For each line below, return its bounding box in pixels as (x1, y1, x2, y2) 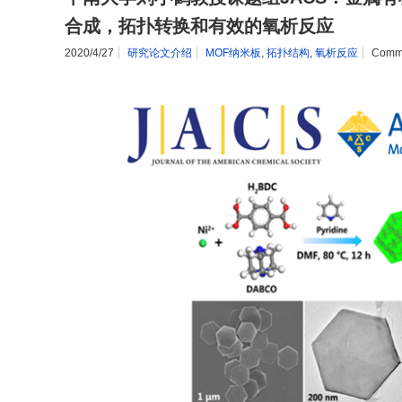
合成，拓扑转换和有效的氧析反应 (65, 16, 334, 36)
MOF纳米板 (205, 47, 261, 59)
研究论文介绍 (127, 47, 192, 59)
